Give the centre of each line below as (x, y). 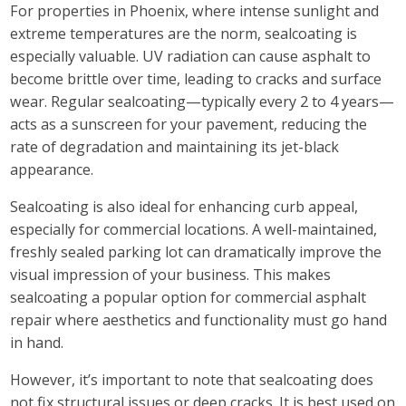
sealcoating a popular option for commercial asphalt (188, 298)
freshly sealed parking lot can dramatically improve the (196, 252)
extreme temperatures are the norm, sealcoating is (184, 33)
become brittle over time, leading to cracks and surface (196, 78)
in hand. (37, 343)
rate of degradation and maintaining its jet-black (175, 146)
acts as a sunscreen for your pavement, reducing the (189, 124)
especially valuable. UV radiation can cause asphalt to (191, 56)
